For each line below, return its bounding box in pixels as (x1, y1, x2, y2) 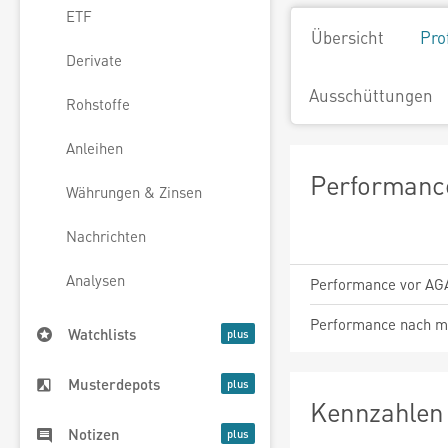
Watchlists (68, 324, 136, 345)
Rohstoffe (66, 94, 130, 115)
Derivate (66, 50, 122, 71)
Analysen (66, 270, 125, 291)
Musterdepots (68, 374, 160, 395)
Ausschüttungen (309, 84, 433, 106)
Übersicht (311, 26, 384, 48)
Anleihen (66, 138, 123, 159)
